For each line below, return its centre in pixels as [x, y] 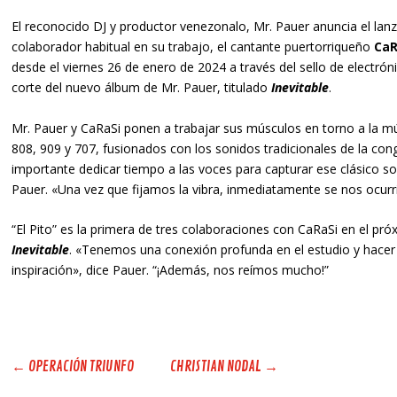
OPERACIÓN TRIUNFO [81, 366]
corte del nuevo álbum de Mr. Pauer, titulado [141, 88]
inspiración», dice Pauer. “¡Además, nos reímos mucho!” [170, 270]
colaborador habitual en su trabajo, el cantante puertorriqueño [192, 47]
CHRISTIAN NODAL [215, 366]
